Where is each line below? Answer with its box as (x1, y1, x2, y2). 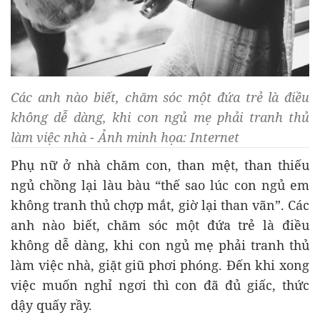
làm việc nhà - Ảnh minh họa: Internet (11, 129, 239, 146)
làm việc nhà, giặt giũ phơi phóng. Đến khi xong (11, 256, 309, 274)
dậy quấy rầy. (11, 296, 92, 314)
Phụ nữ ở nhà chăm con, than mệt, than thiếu (11, 156, 309, 174)
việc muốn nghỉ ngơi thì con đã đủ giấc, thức (11, 276, 309, 294)
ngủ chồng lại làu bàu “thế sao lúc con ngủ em (11, 176, 309, 194)
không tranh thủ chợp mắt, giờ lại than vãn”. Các (11, 196, 309, 214)
